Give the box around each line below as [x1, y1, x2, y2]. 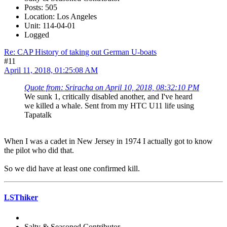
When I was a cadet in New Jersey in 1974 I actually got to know [4, 137, 213, 146]
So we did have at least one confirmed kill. [4, 164, 140, 173]
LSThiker [4, 193, 38, 202]
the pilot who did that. [4, 146, 74, 155]
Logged [24, 30, 49, 40]
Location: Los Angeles [24, 12, 97, 21]
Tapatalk [24, 110, 52, 120]
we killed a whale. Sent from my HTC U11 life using [24, 101, 194, 110]
